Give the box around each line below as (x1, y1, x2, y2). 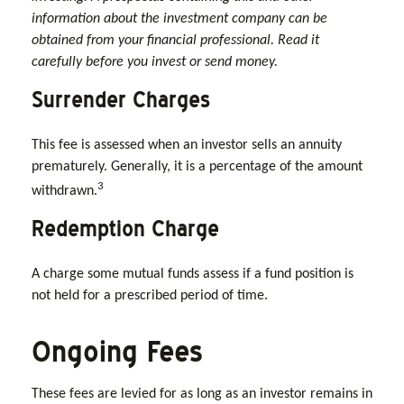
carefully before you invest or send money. (32, 54, 278, 69)
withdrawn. (32, 183, 97, 198)
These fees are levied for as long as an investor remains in (32, 386, 372, 401)
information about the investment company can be (32, 11, 327, 26)
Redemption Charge (32, 215, 219, 242)
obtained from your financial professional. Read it (32, 32, 319, 48)
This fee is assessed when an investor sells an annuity (32, 137, 342, 152)
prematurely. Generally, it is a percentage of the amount (32, 159, 363, 174)
